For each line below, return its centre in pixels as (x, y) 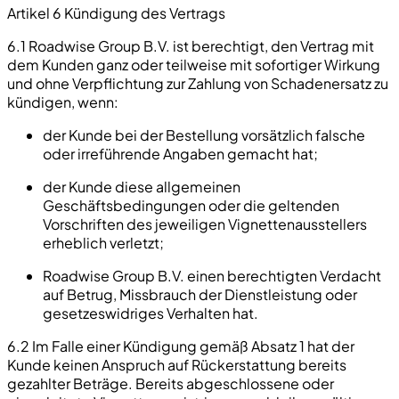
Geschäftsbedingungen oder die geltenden (191, 205)
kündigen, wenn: (63, 102)
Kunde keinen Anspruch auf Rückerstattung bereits (177, 364)
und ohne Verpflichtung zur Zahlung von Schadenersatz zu (198, 83)
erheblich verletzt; (103, 242)
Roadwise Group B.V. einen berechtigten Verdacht (212, 275)
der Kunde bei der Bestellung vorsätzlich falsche (204, 134)
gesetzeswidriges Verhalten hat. (151, 313)
